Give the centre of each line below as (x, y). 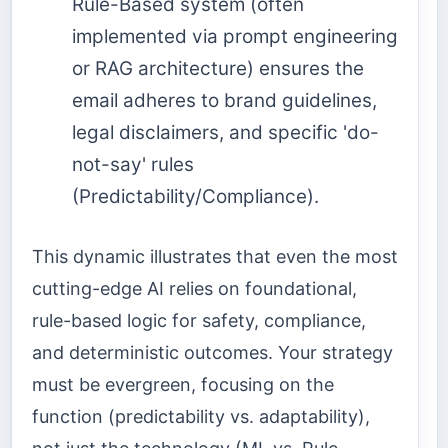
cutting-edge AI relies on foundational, (194, 288)
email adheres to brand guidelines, (224, 100)
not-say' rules (133, 164)
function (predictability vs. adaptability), (201, 416)
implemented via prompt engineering (235, 36)
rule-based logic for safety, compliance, (199, 320)
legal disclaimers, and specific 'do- (225, 132)
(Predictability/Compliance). (195, 196)
